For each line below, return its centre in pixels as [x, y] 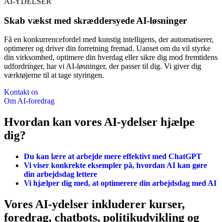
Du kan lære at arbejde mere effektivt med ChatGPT [113, 157]
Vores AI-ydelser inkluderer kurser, [94, 204]
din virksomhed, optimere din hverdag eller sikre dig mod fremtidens [111, 57]
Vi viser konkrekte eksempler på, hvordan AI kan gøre [115, 166]
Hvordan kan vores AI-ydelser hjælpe [99, 122]
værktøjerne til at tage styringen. [55, 75]
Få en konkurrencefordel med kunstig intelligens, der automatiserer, [109, 40]
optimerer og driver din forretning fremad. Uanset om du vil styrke [107, 49]
